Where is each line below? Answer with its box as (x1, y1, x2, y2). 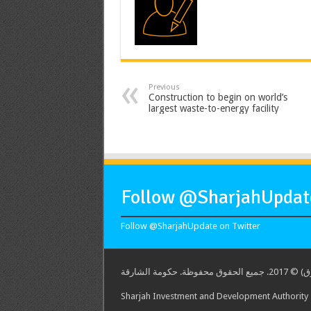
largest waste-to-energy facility (148, 102, 279, 114)
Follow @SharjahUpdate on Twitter (120, 220, 260, 231)
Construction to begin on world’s (148, 91, 287, 103)
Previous (148, 82, 180, 92)
